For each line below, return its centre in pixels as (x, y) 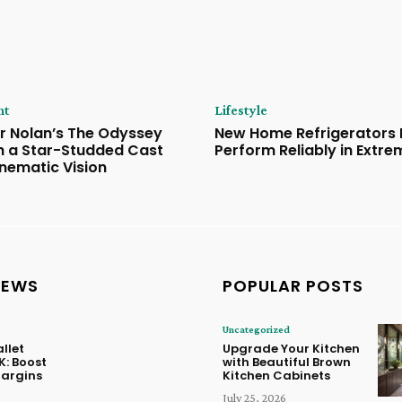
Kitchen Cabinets (276, 376)
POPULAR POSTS (293, 286)
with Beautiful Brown (287, 363)
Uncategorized (256, 330)
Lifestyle (241, 110)
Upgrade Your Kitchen (291, 349)
